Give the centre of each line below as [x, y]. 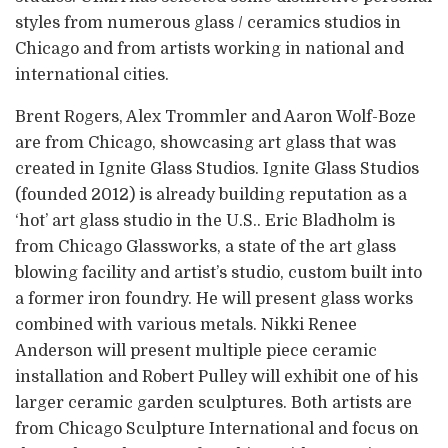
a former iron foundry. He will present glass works [214, 298]
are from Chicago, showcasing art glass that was [205, 142]
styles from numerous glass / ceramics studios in [208, 22]
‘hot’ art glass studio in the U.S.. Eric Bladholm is [205, 220]
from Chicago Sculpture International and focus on [217, 428]
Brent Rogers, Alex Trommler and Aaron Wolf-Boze [215, 116]
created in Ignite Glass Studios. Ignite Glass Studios [217, 168]
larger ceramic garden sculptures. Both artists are [213, 402]
